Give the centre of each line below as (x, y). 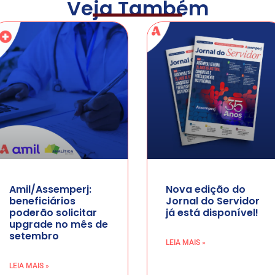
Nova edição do (206, 190)
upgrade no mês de (58, 225)
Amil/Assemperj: (50, 190)
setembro (34, 236)
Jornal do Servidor (213, 201)
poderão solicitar (53, 213)
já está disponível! (212, 213)
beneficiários (42, 201)
